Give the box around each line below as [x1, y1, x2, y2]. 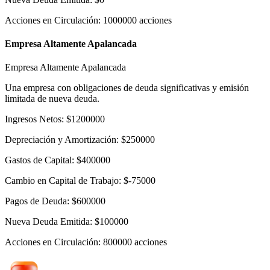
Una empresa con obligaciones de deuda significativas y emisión [5, 83, 249, 93]
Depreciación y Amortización [5, 134, 116, 145]
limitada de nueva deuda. [5, 93, 99, 104]
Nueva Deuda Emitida [5, 216, 90, 227]
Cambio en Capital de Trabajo [5, 175, 119, 186]
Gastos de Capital [5, 155, 72, 166]
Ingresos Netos [5, 114, 61, 125]
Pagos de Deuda [5, 196, 67, 207]
